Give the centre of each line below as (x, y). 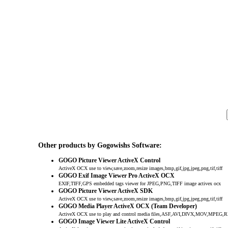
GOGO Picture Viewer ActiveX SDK (105, 191)
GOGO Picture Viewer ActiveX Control (109, 161)
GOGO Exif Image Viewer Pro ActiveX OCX (116, 176)
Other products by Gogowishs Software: (100, 145)
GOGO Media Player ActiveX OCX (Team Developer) (127, 206)
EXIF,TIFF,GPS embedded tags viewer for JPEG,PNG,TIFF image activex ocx (139, 184)
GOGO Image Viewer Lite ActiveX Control (114, 222)
